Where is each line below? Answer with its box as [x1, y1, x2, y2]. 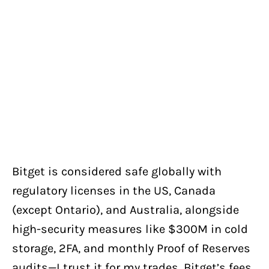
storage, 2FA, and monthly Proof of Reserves [12, 241, 250, 255]
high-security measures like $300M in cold [12, 222, 248, 236]
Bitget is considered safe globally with [12, 164, 222, 178]
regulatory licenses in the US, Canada [12, 183, 216, 198]
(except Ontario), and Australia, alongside [12, 202, 239, 217]
